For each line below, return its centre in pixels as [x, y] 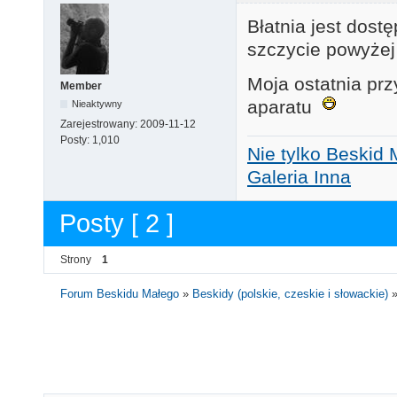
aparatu [285, 106]
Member [81, 86]
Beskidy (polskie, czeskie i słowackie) [291, 293]
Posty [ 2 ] [117, 224]
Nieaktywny [97, 104]
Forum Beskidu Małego [120, 293]
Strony [76, 259]
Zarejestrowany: [100, 125]
